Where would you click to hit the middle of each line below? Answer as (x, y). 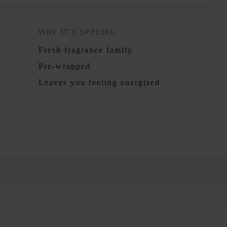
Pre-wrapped (65, 66)
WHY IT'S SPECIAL (77, 32)
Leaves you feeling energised (99, 82)
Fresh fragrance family (86, 50)
